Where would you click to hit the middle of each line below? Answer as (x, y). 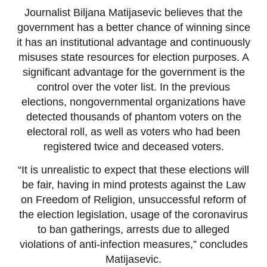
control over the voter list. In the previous (133, 87)
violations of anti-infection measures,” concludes (133, 245)
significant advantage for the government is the (133, 72)
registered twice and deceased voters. (133, 146)
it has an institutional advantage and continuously (133, 42)
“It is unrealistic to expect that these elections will (133, 170)
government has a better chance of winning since (133, 27)
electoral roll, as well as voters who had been (133, 131)
